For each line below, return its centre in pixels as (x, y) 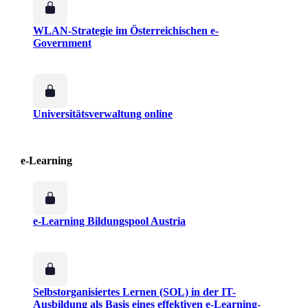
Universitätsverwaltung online (103, 114)
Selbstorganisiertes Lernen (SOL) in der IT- (134, 292)
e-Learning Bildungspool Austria (109, 221)
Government (62, 43)
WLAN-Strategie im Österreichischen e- (126, 31)
